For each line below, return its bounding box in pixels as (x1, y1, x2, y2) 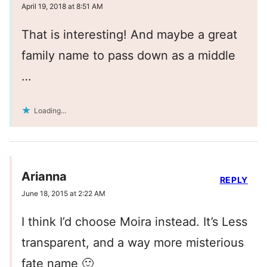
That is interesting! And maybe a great (21, 27, 237, 42)
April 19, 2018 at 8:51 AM (21, 2, 103, 11)
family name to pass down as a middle (21, 48, 235, 63)
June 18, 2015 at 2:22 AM (21, 189, 105, 198)
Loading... (34, 106, 66, 116)
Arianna (21, 169, 67, 184)
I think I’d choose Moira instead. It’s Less (21, 215, 247, 229)
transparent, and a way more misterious (21, 235, 244, 250)
